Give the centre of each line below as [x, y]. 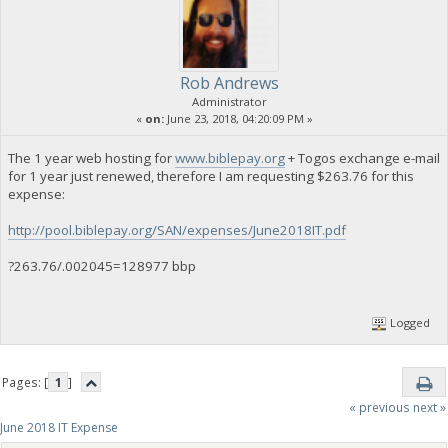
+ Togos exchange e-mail [362, 157]
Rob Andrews [229, 82]
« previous [379, 407]
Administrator [229, 101]
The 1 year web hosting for [91, 157]
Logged [409, 323]
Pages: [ [25, 382]
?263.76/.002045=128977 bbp [101, 265]
